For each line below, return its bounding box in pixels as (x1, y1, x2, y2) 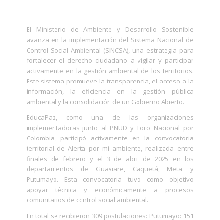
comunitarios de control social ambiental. (26, 195, 148, 205)
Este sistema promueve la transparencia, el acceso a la (26, 77, 193, 86)
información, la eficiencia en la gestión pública (26, 87, 193, 96)
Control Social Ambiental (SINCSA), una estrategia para (26, 46, 193, 55)
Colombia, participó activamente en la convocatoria (26, 134, 193, 143)
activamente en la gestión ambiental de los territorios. (26, 66, 193, 76)
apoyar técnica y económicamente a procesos (26, 185, 193, 194)
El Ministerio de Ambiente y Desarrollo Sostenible (26, 25, 193, 34)
